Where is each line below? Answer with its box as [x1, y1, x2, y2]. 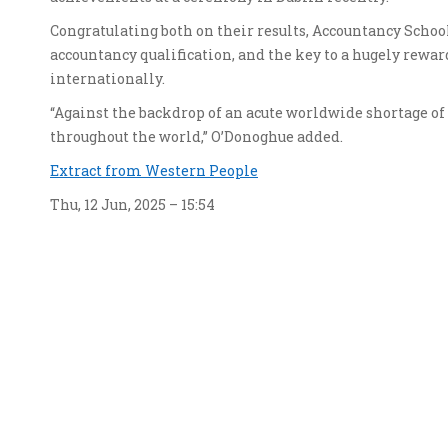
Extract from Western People [50, 161, 258, 180]
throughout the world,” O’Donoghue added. [50, 127, 343, 146]
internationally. [50, 69, 165, 88]
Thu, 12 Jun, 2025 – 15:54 [50, 195, 215, 214]
